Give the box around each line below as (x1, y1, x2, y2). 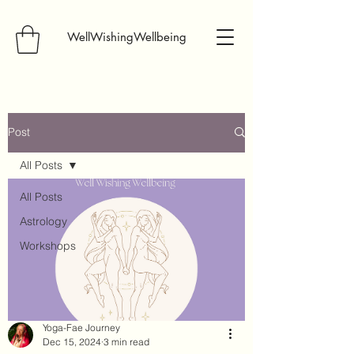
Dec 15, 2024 (43, 335, 101, 348)
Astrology (20, 213, 67, 228)
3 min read (104, 335, 149, 348)
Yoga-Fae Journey (43, 321, 120, 333)
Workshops (20, 238, 76, 253)
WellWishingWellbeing (66, 29, 186, 44)
